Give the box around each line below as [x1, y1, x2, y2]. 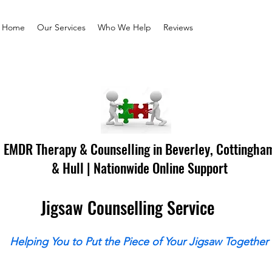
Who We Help [98, 22, 151, 33]
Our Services [37, 22, 86, 33]
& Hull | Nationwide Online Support [52, 158, 228, 177]
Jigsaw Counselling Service [41, 195, 215, 220]
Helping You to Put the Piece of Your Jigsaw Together [10, 235, 268, 248]
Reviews [163, 22, 193, 33]
